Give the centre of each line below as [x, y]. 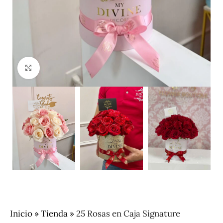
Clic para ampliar [71, 68]
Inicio [21, 214]
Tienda [54, 214]
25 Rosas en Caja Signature [128, 214]
